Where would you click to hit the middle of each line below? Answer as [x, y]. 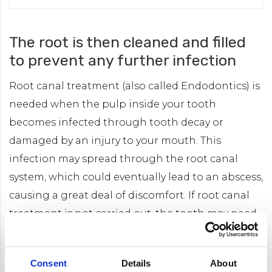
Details [136, 263]
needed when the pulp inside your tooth [113, 104]
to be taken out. [49, 231]
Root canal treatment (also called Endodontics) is [134, 86]
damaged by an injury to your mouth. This [115, 140]
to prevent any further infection [123, 60]
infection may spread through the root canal [124, 158]
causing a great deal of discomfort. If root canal [129, 195]
